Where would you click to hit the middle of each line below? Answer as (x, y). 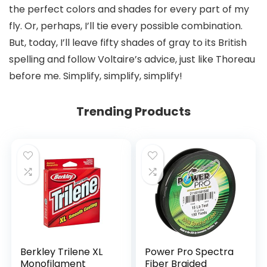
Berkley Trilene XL (62, 252)
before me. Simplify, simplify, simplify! (96, 76)
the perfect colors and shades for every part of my (129, 10)
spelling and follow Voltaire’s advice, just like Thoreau (132, 60)
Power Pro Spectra (190, 252)
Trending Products (133, 112)
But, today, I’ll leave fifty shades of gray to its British (128, 43)
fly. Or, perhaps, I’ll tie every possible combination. (126, 26)
